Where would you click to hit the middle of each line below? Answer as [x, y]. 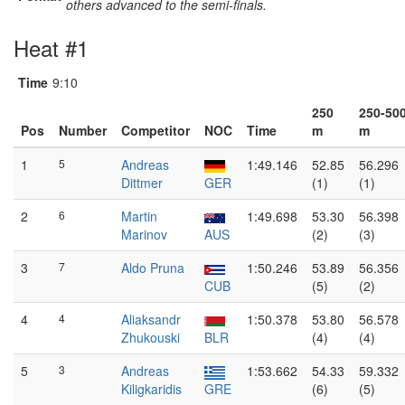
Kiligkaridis [151, 389]
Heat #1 [51, 47]
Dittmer [142, 183]
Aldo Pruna [153, 268]
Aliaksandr [151, 319]
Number [83, 130]
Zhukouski [151, 337]
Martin [139, 216]
